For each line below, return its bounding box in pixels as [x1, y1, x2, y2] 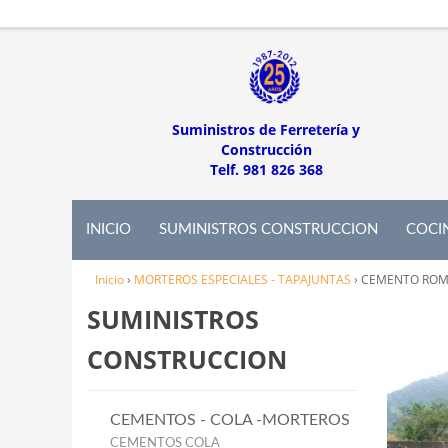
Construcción [220, 140, 312, 159]
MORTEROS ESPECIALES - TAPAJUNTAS [134, 271, 351, 288]
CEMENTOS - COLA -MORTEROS [110, 412, 350, 428]
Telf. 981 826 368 [209, 160, 323, 179]
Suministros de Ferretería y [172, 120, 360, 139]
